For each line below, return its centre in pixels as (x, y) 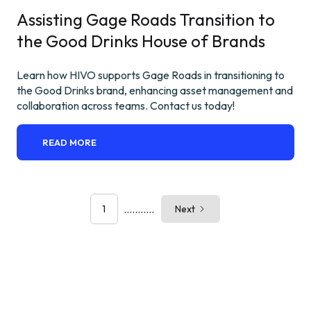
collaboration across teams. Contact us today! (126, 106)
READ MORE (70, 143)
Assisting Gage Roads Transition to (146, 20)
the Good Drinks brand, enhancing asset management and (155, 91)
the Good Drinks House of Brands (141, 41)
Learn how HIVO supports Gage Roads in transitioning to (151, 75)
